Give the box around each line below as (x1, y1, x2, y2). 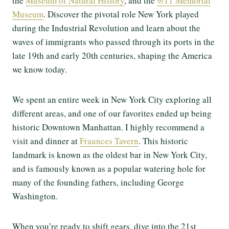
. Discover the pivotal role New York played (43, 8, 199, 20)
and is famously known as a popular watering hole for (12, 162, 205, 174)
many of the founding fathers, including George (12, 176, 184, 188)
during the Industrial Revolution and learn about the (12, 21, 200, 34)
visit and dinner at (12, 134, 80, 147)
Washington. (12, 190, 58, 202)
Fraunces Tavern (80, 134, 139, 147)
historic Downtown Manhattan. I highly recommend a (12, 121, 204, 133)
